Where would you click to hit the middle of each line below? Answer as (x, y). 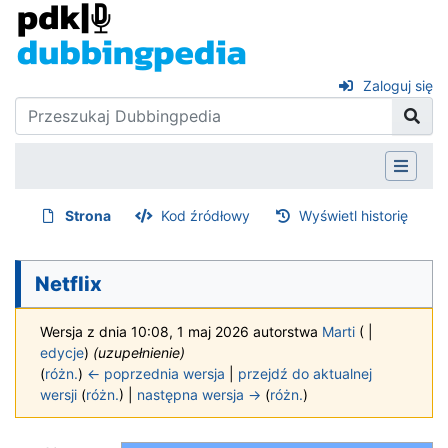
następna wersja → (199, 394)
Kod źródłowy (205, 215)
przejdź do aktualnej (305, 373)
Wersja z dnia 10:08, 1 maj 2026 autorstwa (181, 331)
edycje (62, 352)
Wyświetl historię (354, 215)
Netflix (68, 283)
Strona (88, 215)
